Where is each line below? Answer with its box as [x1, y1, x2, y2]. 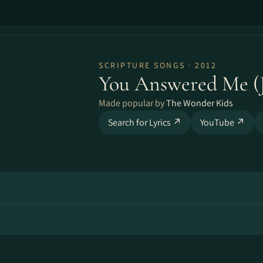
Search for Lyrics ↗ [108, 116, 181, 129]
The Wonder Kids [166, 97, 233, 109]
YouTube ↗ [200, 116, 245, 129]
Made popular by [99, 97, 166, 109]
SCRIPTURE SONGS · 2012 [99, 60, 217, 70]
